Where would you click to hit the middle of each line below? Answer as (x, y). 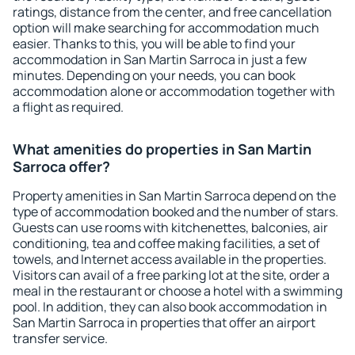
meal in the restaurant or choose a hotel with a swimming (177, 291)
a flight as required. (68, 107)
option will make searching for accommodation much (166, 28)
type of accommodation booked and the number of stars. (176, 212)
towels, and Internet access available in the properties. (170, 259)
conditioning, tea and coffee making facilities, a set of (166, 243)
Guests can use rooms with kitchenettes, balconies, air (170, 227)
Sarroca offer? (61, 166)
